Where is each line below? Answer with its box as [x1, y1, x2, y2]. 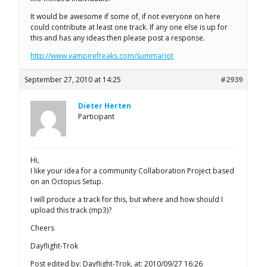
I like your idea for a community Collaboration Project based [30, 165, 234, 176]
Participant [78, 111, 114, 122]
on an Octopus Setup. [30, 176, 103, 187]
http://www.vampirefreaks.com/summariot [30, 50, 173, 61]
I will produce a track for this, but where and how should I [30, 194, 223, 204]
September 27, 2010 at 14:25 [24, 74, 121, 85]
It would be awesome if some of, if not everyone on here [30, 11, 221, 21]
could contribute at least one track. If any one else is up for [30, 21, 228, 32]
